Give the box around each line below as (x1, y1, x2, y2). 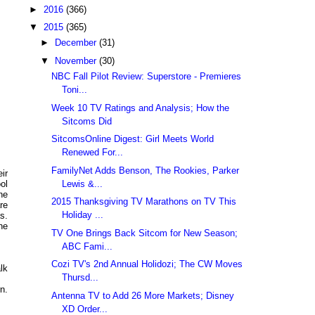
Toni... (62, 84, 88, 96)
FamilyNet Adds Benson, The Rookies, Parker (51, 165, 240, 176)
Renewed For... (62, 147, 124, 158)
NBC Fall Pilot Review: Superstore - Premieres (51, 71, 242, 82)
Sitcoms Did (62, 115, 112, 127)
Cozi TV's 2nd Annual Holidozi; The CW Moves (51, 259, 243, 270)
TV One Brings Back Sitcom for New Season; (51, 227, 238, 238)
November (54, 55, 99, 66)
